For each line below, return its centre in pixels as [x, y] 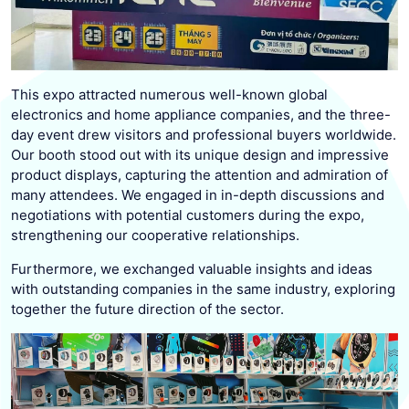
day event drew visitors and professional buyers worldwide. [204, 134]
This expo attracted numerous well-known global [169, 94]
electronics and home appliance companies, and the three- [201, 114]
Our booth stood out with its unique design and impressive [200, 154]
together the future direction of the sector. [147, 309]
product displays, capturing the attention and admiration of [199, 174]
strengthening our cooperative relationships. [155, 235]
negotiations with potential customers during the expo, [188, 215]
